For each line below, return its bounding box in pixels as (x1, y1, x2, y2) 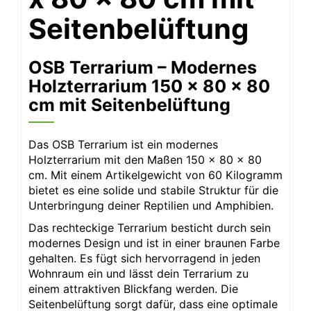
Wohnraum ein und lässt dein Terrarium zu (28, 266, 249, 280)
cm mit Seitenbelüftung (28, 94, 230, 115)
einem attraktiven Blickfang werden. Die (28, 281, 238, 296)
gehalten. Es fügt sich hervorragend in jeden (28, 251, 260, 265)
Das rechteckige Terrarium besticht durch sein (28, 220, 271, 235)
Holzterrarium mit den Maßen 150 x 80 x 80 (28, 152, 262, 167)
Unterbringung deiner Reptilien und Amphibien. (28, 198, 274, 212)
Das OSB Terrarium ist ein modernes (28, 137, 218, 151)
